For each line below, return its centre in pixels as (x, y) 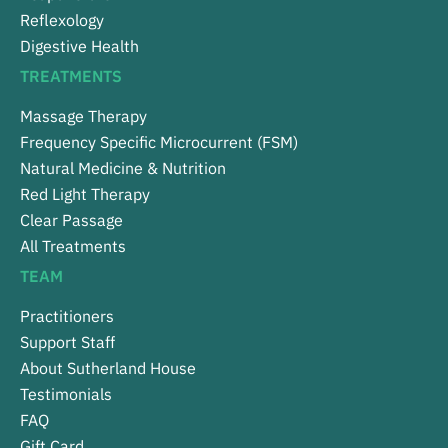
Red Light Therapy (85, 194)
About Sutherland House (108, 368)
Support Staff (67, 342)
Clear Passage (71, 220)
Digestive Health (79, 46)
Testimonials (66, 394)
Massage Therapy (83, 116)
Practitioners (67, 316)
